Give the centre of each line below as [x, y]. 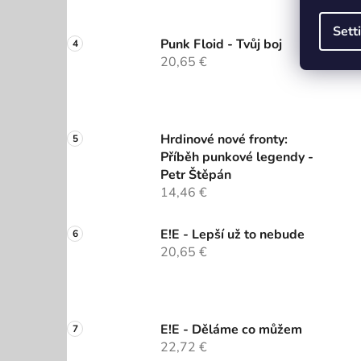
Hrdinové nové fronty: [224, 140]
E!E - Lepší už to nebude [232, 235]
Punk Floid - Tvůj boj [221, 45]
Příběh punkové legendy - [237, 158]
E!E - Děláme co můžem [231, 330]
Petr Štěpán [196, 175]
